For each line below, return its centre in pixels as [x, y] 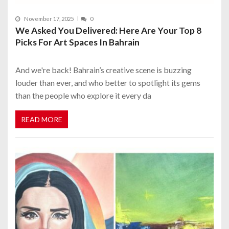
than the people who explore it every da [83, 95]
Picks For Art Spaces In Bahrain [77, 42]
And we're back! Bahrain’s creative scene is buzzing [104, 70]
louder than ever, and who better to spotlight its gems [108, 82]
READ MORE [42, 120]
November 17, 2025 [49, 18]
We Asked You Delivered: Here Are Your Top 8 [108, 30]
